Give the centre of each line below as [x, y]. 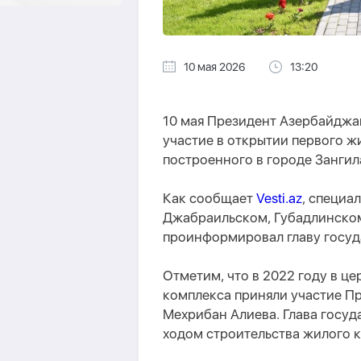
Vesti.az [279, 198]
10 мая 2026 [214, 67]
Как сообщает [210, 198]
